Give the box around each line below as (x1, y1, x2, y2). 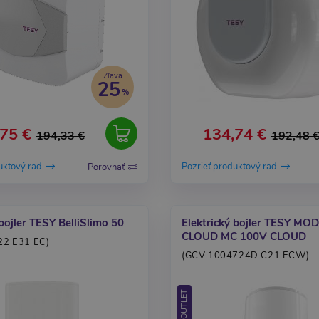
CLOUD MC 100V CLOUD (182, 229, 306, 244)
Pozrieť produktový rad (182, 160, 277, 174)
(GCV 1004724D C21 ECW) (182, 249, 310, 262)
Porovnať (88, 161, 125, 174)
